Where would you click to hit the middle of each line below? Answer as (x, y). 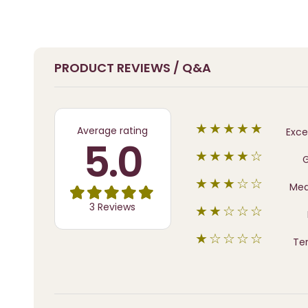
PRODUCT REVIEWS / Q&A (132, 67)
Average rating (113, 130)
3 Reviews (113, 207)
